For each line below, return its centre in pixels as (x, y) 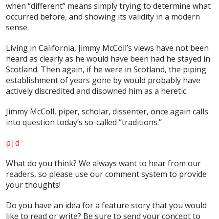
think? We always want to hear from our (127, 163)
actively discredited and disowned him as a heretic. (97, 91)
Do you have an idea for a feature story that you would (106, 205)
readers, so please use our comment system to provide (106, 174)
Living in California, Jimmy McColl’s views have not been (107, 48)
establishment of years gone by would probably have (103, 80)
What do (22, 163)
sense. (17, 27)
